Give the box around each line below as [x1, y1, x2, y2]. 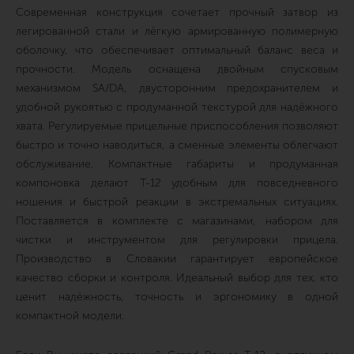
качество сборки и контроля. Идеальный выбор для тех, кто [16, 271, 338, 284]
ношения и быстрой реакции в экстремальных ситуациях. [16, 195, 338, 209]
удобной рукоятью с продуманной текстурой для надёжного [16, 100, 338, 114]
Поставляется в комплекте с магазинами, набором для [16, 214, 338, 228]
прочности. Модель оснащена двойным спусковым [16, 62, 338, 76]
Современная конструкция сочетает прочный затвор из [16, 6, 338, 19]
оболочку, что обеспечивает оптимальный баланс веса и [16, 43, 338, 57]
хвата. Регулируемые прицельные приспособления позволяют [16, 119, 338, 133]
